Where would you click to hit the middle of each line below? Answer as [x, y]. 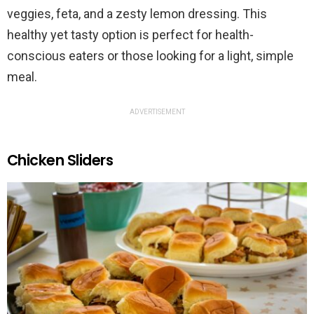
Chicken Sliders [60, 161]
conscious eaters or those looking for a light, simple [150, 56]
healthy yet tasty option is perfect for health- [130, 35]
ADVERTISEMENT [157, 112]
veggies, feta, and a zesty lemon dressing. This [137, 14]
